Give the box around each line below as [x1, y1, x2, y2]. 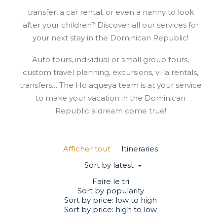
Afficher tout [63, 144, 110, 154]
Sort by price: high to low [64, 205, 157, 215]
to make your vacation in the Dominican [36, 93, 185, 103]
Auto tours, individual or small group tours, [32, 55, 189, 64]
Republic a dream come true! [55, 106, 166, 115]
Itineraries [121, 144, 158, 154]
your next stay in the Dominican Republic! [33, 33, 188, 42]
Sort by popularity [77, 186, 144, 196]
